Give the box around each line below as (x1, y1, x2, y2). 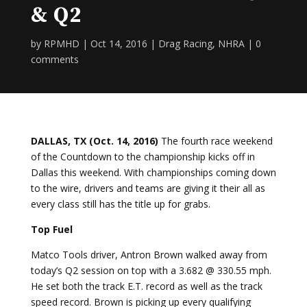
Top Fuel (30, 222, 73, 236)
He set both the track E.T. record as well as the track (30, 279, 262, 293)
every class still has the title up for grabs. (30, 197, 210, 210)
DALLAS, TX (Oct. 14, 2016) (30, 134, 161, 147)
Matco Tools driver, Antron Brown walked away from (30, 247, 267, 261)
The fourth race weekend (160, 134, 273, 147)
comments (30, 52, 79, 66)
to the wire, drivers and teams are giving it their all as (30, 181, 265, 195)
